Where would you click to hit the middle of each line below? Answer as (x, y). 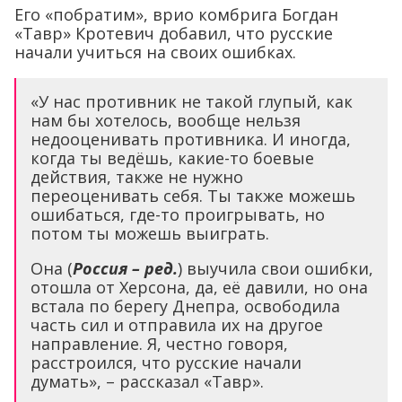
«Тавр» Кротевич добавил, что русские (174, 34)
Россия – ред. (125, 269)
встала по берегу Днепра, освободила (185, 306)
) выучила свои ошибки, (275, 269)
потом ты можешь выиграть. (150, 234)
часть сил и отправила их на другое (177, 325)
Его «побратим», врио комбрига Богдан (176, 15)
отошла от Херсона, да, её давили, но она (199, 288)
